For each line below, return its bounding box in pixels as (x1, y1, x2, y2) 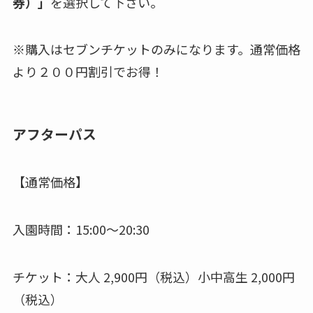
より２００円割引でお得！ (12, 62, 163, 81)
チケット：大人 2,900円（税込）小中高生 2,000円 (12, 267, 295, 286)
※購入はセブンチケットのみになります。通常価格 (12, 40, 300, 59)
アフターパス (12, 123, 96, 144)
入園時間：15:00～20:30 (12, 219, 150, 238)
